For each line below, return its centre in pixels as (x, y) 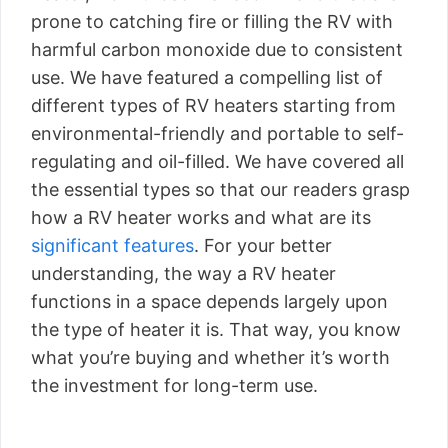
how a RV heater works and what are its (201, 217)
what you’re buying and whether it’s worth (210, 357)
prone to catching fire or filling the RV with (212, 21)
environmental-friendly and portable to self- (217, 133)
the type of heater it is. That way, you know (216, 329)
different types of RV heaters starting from (213, 105)
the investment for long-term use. (174, 385)
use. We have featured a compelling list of (207, 77)
